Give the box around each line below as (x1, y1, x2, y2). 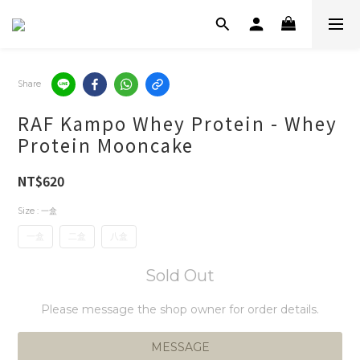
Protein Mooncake (18, 132, 194, 157)
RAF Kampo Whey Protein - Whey (18, 110, 337, 136)
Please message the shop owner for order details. (41, 302, 319, 317)
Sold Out (145, 266, 215, 285)
